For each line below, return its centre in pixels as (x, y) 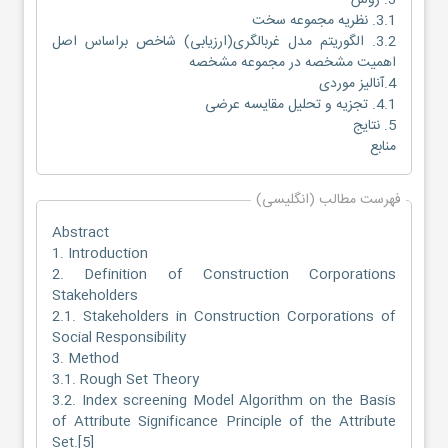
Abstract (80, 232)
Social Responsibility (119, 337)
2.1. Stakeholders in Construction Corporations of (224, 316)
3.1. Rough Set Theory (125, 379)
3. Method (85, 358)
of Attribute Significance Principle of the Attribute (224, 421)
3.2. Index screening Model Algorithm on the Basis (224, 400)
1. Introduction (100, 253)
